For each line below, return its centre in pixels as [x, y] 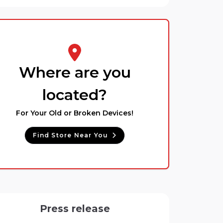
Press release [75, 208]
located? [75, 95]
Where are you [75, 72]
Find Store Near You [71, 135]
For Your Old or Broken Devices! [75, 113]
